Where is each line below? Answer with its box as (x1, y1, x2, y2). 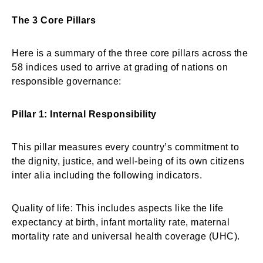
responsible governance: (12, 76, 124, 86)
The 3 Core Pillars (12, 15, 99, 25)
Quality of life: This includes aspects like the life (12, 203, 223, 213)
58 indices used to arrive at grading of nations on (12, 62, 228, 72)
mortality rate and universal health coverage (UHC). (12, 231, 240, 241)
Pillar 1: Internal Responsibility (12, 109, 157, 119)
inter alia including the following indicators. (12, 170, 202, 180)
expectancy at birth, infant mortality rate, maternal (12, 217, 230, 227)
